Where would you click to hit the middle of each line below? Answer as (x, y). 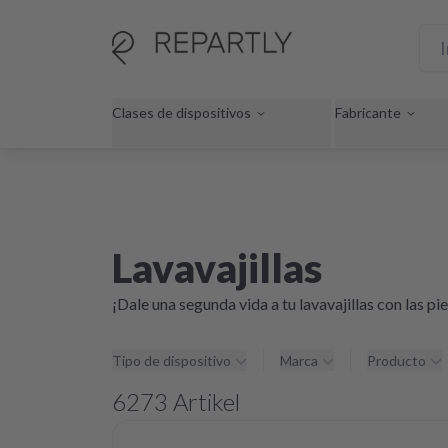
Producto (396, 360)
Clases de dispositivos (181, 112)
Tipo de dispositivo (171, 360)
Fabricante (368, 112)
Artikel (204, 401)
